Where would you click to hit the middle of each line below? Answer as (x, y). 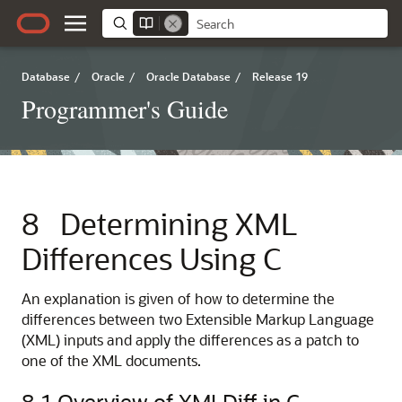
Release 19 (280, 76)
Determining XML (179, 223)
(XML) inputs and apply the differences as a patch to (190, 340)
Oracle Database (188, 76)
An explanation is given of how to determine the (178, 298)
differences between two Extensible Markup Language (198, 319)
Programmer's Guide (125, 109)
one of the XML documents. (111, 360)
